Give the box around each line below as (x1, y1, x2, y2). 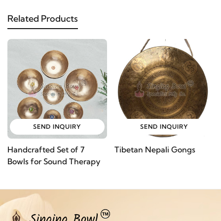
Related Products (7, 13, 78, 24)
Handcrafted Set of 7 (7, 144, 84, 154)
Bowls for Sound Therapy (7, 156, 101, 166)
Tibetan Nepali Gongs (114, 144, 195, 154)
